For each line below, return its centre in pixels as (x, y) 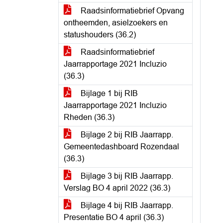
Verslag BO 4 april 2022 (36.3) (117, 188)
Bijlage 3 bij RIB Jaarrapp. (126, 176)
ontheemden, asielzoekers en (116, 23)
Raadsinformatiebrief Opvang (131, 11)
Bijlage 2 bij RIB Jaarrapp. (126, 135)
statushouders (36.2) (100, 35)
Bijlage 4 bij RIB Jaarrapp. (126, 205)
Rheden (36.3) (89, 117)
